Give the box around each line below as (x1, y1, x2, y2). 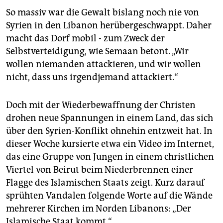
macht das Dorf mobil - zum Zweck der (6, 33, 165, 44)
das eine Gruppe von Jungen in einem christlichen (6, 151, 214, 163)
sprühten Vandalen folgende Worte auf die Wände (6, 190, 213, 202)
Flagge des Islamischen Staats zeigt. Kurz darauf (6, 177, 205, 189)
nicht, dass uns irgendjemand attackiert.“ (6, 72, 178, 83)
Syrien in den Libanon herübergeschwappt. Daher (6, 20, 212, 31)
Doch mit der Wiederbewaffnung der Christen (6, 100, 196, 111)
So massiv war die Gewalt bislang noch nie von (6, 7, 199, 18)
